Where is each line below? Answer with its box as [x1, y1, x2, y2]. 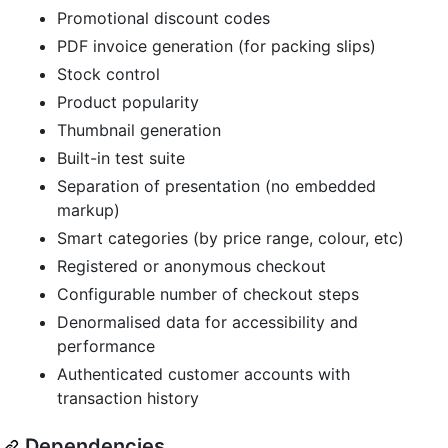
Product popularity [57, 92, 199, 113]
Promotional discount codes [57, 8, 270, 29]
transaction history [57, 388, 199, 409]
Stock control [57, 64, 160, 85]
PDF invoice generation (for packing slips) [57, 36, 376, 57]
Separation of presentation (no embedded [57, 176, 376, 197]
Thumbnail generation [57, 120, 221, 141]
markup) [57, 200, 120, 221]
